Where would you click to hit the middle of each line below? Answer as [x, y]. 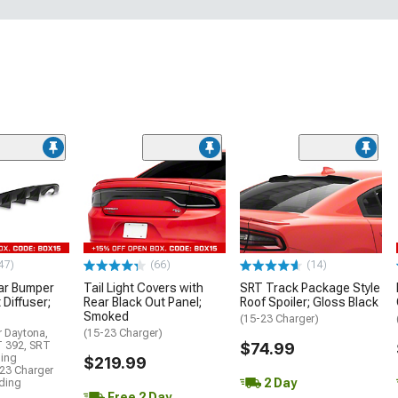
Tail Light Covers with [143, 288]
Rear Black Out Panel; [143, 302]
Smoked [106, 317]
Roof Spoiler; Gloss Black [309, 302]
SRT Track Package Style [310, 288]
